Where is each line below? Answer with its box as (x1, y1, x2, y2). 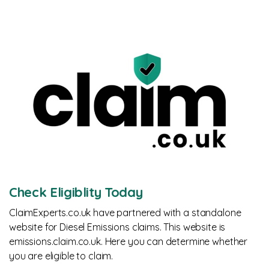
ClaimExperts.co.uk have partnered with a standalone (9, 206, 241, 219)
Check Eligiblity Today (9, 183, 143, 201)
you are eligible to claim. (9, 249, 115, 262)
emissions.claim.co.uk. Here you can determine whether (9, 235, 248, 247)
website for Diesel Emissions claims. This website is (9, 220, 226, 233)
